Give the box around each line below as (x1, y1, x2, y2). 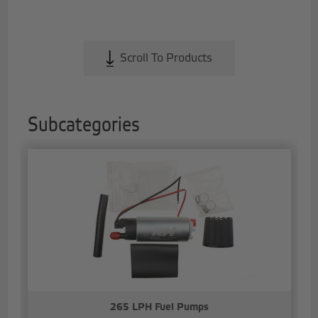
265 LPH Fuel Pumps (109, 300, 209, 313)
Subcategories (27, 115, 140, 136)
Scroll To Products (116, 51, 212, 65)
